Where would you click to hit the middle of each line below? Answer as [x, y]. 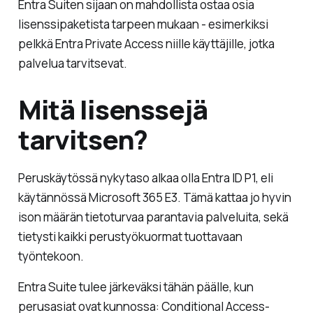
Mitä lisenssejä [112, 109]
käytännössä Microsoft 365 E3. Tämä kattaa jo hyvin [154, 198]
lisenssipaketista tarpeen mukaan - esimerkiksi [143, 24]
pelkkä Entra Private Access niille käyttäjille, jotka [146, 43]
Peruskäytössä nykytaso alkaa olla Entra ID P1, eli [145, 178]
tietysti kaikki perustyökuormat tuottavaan [130, 237]
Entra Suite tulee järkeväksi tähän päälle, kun [136, 286]
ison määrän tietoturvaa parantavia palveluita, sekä [153, 217]
